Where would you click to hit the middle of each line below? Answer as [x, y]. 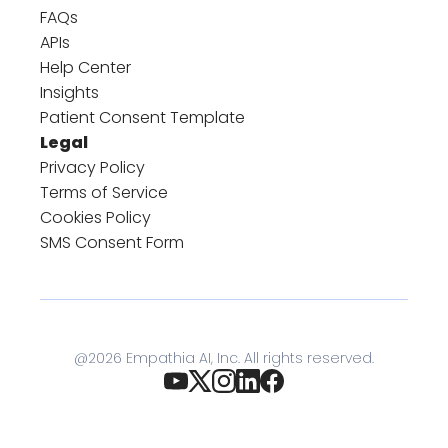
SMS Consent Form [112, 242]
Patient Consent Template [142, 117]
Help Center [85, 67]
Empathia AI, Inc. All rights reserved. [248, 357]
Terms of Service [104, 192]
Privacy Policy [92, 167]
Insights [69, 92]
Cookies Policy [95, 217]
